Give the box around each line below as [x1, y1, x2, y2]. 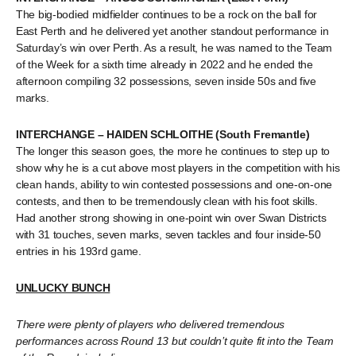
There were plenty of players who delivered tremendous [16, 318, 285, 331]
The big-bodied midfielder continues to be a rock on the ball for [16, 8, 318, 21]
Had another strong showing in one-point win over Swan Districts [16, 211, 327, 224]
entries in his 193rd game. [16, 245, 141, 257]
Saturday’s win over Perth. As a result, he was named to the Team [16, 41, 333, 54]
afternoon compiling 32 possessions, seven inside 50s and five [16, 75, 316, 87]
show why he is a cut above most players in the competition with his [16, 161, 340, 174]
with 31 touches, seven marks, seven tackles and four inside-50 [16, 228, 321, 241]
